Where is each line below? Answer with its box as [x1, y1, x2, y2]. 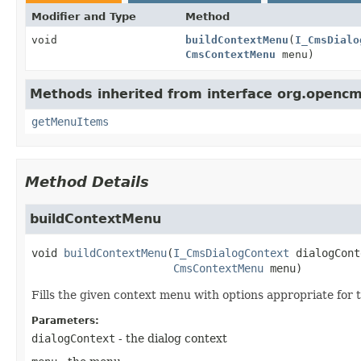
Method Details [25, 172, 149, 190]
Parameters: [31, 314, 99, 326]
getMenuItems [31, 114, 109, 128]
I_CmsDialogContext [173, 246, 289, 259]
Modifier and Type [31, 10, 136, 23]
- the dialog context [115, 331, 227, 345]
